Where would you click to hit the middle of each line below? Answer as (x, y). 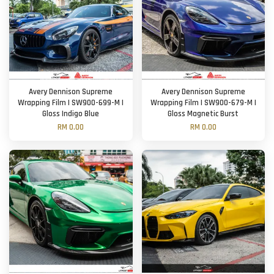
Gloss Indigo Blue (71, 114)
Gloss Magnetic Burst (203, 114)
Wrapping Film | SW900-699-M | (71, 103)
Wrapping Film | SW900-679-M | (203, 103)
